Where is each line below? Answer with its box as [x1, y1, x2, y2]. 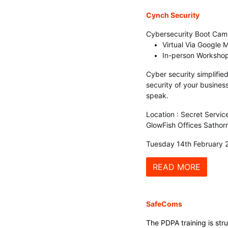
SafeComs [146, 199, 182, 208]
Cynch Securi [146, 11, 193, 19]
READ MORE [153, 162, 201, 172]
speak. [146, 91, 168, 100]
